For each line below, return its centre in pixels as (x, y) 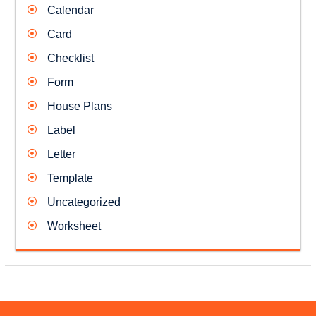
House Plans (79, 106)
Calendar (70, 10)
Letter (61, 154)
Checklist (70, 58)
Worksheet (74, 226)
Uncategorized (84, 202)
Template (70, 178)
